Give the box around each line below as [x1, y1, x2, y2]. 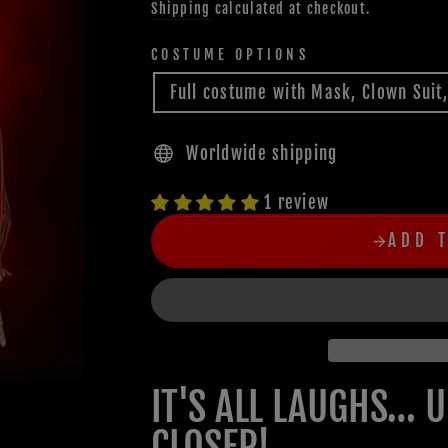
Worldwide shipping [186, 143, 338, 165]
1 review [264, 192, 330, 214]
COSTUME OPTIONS [151, 46, 309, 64]
